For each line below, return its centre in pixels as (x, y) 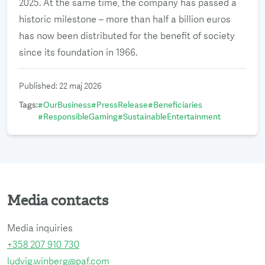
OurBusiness (67, 105)
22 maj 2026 (80, 86)
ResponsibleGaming (80, 117)
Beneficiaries (178, 105)
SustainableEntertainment (172, 117)
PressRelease (122, 105)
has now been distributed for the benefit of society (127, 36)
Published (37, 86)
